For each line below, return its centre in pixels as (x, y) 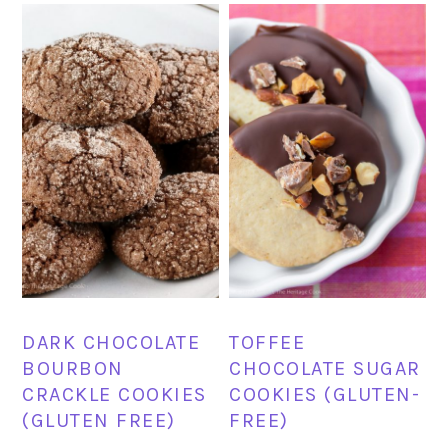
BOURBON (73, 369)
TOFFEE (267, 343)
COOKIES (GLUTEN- (325, 395)
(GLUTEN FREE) (99, 421)
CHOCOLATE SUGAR (325, 369)
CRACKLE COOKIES (114, 395)
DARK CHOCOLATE (111, 343)
